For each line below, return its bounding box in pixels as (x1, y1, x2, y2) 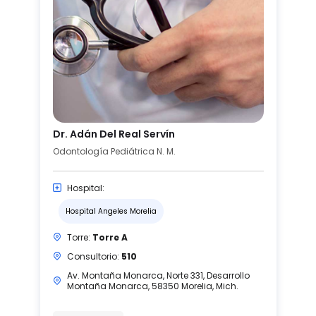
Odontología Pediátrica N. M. (52, 145, 176, 157)
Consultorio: (66, 250, 121, 262)
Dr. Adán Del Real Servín (52, 126, 175, 141)
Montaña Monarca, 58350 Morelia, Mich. (66, 279, 238, 292)
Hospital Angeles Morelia (65, 205, 157, 217)
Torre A (92, 231, 128, 243)
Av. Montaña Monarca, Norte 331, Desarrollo (66, 269, 250, 281)
